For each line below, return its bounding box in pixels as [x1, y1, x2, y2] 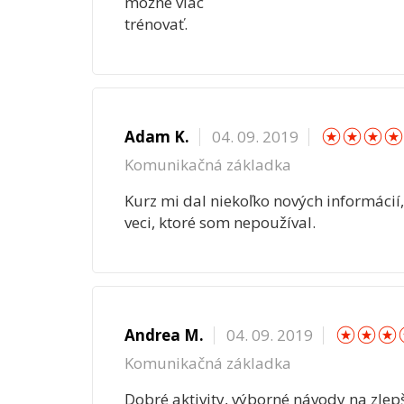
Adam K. [124, 125, 189, 147]
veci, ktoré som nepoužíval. [124, 211, 316, 233]
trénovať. [124, 13, 188, 34]
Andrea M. [124, 324, 204, 345]
